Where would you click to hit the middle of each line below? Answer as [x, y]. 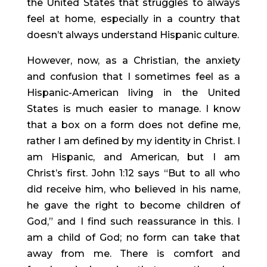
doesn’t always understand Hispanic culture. [133, 35]
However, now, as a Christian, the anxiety [133, 60]
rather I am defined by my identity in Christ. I [133, 141]
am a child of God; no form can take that [133, 237]
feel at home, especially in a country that [133, 19]
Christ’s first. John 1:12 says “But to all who [133, 173]
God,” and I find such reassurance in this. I [133, 221]
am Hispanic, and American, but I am [133, 157]
